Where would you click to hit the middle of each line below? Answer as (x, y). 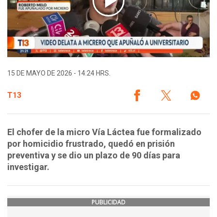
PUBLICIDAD (108, 202)
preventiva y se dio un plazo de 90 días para (94, 155)
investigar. (29, 167)
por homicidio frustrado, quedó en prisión (91, 144)
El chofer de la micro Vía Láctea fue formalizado (104, 132)
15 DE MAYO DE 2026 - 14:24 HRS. (59, 73)
